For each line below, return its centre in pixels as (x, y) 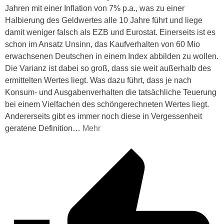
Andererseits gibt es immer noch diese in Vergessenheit (103, 116)
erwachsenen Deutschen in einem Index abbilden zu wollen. (112, 56)
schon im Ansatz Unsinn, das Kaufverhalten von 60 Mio (102, 44)
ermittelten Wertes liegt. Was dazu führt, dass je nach (98, 80)
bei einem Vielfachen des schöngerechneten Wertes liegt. (107, 104)
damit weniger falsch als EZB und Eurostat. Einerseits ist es (110, 32)
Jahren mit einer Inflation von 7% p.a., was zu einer (95, 8)
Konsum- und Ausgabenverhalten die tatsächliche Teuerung (111, 92)
